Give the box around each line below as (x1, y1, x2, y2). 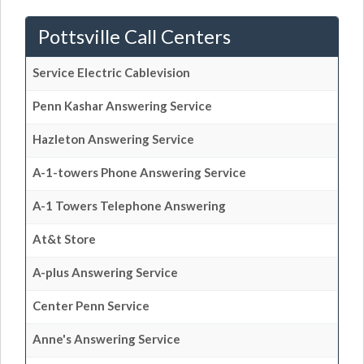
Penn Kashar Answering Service (32, 98, 212, 113)
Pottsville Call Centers (38, 24, 231, 48)
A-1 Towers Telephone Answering (32, 198, 226, 213)
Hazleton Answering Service (32, 132, 194, 146)
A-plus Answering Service (32, 265, 178, 279)
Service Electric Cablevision (32, 65, 190, 80)
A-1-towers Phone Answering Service (32, 165, 246, 180)
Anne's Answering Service (32, 331, 180, 346)
